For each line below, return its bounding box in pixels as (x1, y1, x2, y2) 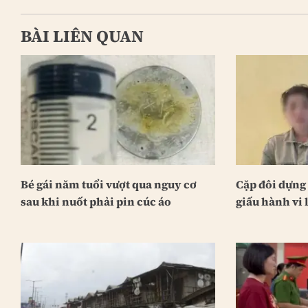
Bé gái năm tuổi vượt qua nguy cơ (20, 176, 197, 192)
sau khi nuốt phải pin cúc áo (20, 193, 171, 209)
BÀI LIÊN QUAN (20, 25, 144, 48)
